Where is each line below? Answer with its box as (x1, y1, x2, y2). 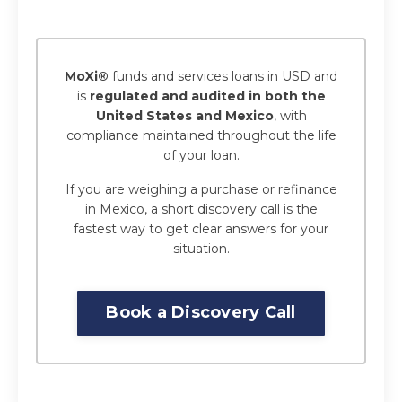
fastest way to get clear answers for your (74, 220, 328, 237)
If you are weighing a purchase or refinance (65, 180, 337, 197)
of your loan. (162, 146, 240, 163)
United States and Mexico (95, 107, 274, 124)
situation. (172, 240, 230, 257)
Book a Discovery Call (106, 302, 296, 323)
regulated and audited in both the (89, 87, 326, 104)
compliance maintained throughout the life (66, 127, 336, 144)
